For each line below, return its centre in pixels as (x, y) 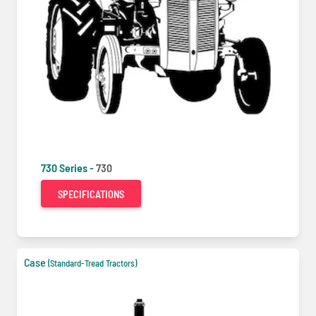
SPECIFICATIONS (91, 194)
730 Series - (68, 167)
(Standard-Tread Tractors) (92, 263)
